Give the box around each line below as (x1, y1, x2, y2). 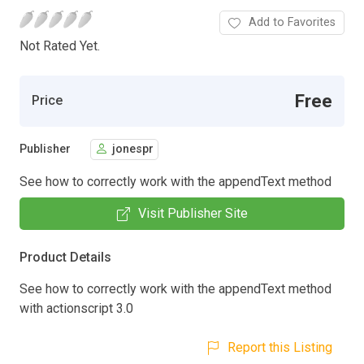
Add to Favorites (249, 15, 336, 29)
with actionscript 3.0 (19, 300, 133, 316)
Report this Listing (227, 339, 332, 355)
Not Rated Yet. (19, 37, 100, 54)
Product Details (19, 249, 111, 265)
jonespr (112, 142, 154, 157)
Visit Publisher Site (137, 205, 248, 221)
